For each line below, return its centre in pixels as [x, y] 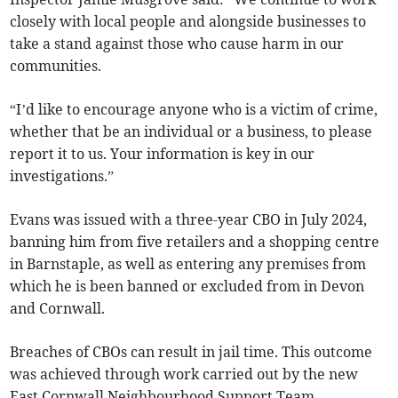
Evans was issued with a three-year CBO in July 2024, [189, 220]
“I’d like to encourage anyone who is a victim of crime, [194, 110]
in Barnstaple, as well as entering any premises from [188, 264]
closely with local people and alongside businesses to [188, 22]
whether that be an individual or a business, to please [191, 132]
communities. [56, 66]
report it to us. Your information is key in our [163, 154]
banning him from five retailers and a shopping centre [195, 242]
